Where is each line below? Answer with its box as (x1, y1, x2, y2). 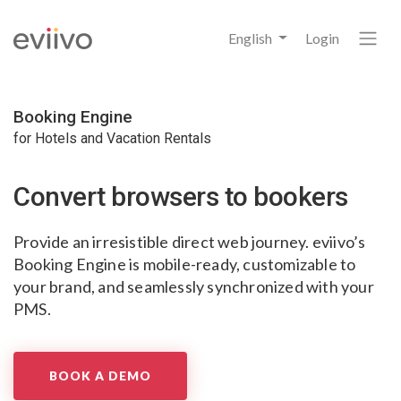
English (228, 29, 276, 47)
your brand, (13, 277, 96, 296)
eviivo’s (309, 232, 366, 252)
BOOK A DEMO (49, 368, 151, 383)
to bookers (218, 181, 348, 212)
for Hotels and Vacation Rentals (13, 130, 211, 147)
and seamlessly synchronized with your (95, 277, 374, 296)
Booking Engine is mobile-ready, (13, 254, 241, 274)
